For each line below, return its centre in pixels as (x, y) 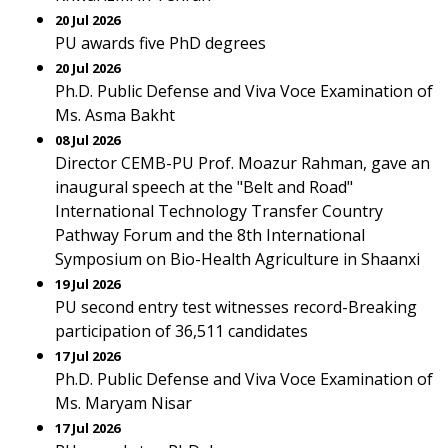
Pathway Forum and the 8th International (210, 235)
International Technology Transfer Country (219, 211)
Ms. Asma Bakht (115, 115)
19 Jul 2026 (87, 284)
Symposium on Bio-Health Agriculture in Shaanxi (237, 259)
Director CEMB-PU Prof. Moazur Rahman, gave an (242, 163)
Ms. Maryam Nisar (123, 403)
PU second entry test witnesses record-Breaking (236, 307)
